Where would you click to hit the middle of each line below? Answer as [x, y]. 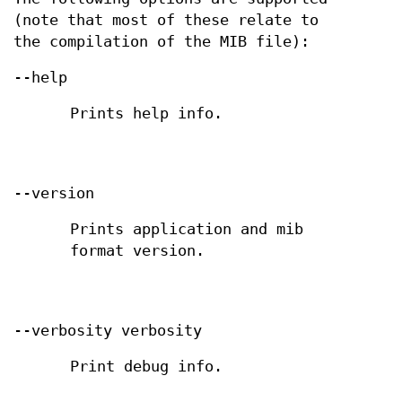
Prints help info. [147, 113]
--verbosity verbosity [108, 331]
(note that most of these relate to [166, 20]
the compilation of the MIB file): [162, 41]
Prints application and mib [187, 229]
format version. [138, 250]
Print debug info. [147, 367]
